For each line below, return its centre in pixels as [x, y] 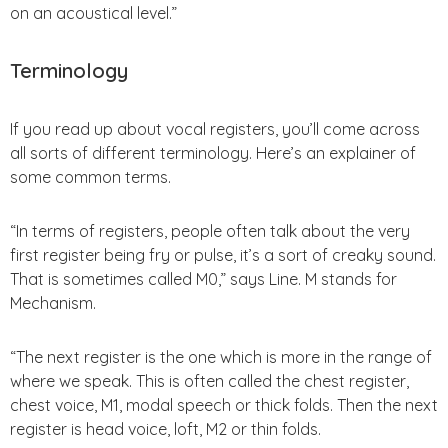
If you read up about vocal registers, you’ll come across [215, 128]
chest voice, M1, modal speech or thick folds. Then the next [224, 404]
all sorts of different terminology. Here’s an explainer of [213, 152]
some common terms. [90, 176]
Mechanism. [53, 302]
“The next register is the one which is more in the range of [221, 356]
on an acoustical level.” [93, 12]
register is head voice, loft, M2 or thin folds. [165, 428]
